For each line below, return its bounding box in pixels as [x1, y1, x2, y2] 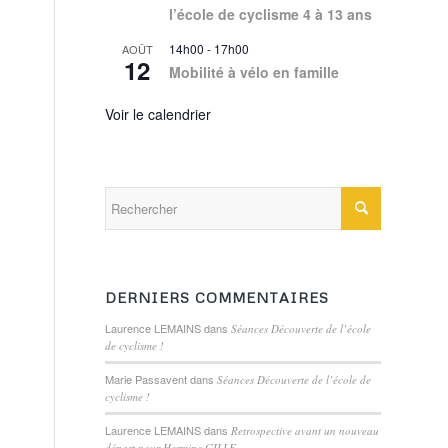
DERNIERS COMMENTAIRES [105, 289, 330, 306]
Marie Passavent [105, 371, 188, 387]
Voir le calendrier [105, 104, 212, 124]
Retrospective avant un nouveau [231, 423, 380, 438]
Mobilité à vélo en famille [169, 62, 340, 82]
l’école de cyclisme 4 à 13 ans [169, 4, 373, 24]
